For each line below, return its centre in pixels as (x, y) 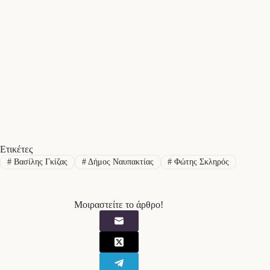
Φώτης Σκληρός (201, 162)
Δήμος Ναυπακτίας (120, 162)
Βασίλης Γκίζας (39, 162)
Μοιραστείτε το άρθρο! (119, 205)
